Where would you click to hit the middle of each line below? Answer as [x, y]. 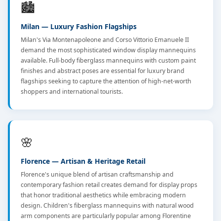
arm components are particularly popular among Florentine [106, 216]
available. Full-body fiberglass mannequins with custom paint [108, 60]
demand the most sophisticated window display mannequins [108, 50]
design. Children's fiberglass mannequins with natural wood [107, 205]
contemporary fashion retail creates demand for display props [109, 185]
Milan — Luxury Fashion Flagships [79, 26]
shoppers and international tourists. [72, 92]
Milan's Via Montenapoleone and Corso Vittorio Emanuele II [105, 40]
